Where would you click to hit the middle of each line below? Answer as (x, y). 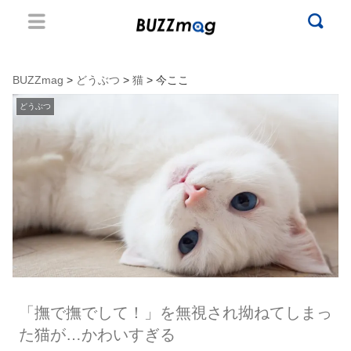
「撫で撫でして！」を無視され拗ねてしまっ (175, 312)
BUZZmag (38, 80)
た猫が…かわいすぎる (97, 334)
